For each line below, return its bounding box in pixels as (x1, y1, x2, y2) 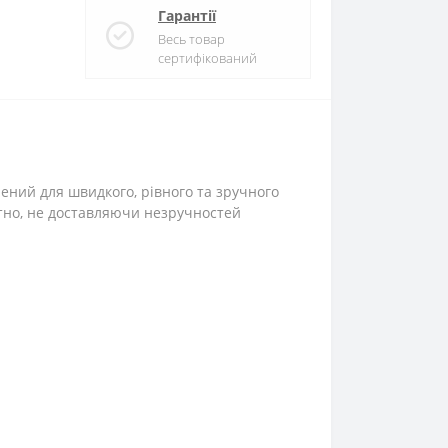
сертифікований (158, 48, 257, 67)
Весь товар (158, 29, 225, 48)
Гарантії (158, 5, 216, 25)
